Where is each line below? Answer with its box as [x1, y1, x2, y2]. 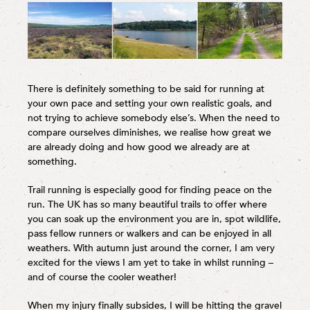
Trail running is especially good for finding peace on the [28, 183, 272, 197]
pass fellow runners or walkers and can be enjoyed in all [28, 226, 271, 240]
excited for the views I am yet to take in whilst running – [28, 255, 273, 269]
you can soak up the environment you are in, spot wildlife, [28, 212, 281, 226]
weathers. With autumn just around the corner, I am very [28, 241, 275, 255]
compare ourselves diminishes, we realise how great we [28, 125, 271, 139]
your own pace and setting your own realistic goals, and [28, 96, 272, 110]
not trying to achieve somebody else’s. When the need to [28, 111, 280, 125]
